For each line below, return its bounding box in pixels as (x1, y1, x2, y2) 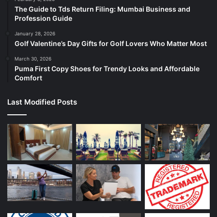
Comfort (15, 73, 42, 82)
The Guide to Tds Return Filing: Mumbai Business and (15, 4, 190, 13)
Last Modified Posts (7, 97, 77, 107)
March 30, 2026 (15, 55, 51, 62)
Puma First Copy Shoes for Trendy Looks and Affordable (15, 64, 200, 73)
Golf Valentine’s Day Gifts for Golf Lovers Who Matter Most (15, 39, 207, 47)
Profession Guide (15, 14, 72, 22)
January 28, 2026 (15, 30, 55, 36)
